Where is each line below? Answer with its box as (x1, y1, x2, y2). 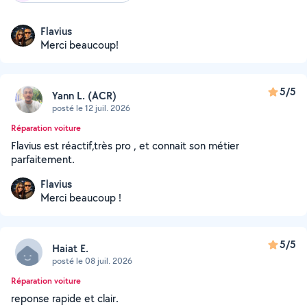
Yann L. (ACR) (52, 88, 116, 103)
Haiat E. (52, 241, 88, 256)
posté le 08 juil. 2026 (52, 254, 132, 267)
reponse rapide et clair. (11, 291, 119, 306)
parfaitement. (11, 152, 75, 167)
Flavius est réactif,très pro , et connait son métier (11, 138, 239, 153)
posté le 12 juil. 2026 (52, 101, 130, 114)
